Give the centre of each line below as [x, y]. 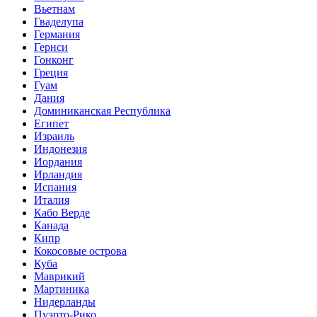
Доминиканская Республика [102, 110]
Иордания [58, 161]
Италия [52, 200]
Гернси [51, 47]
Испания [55, 187]
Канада [51, 225]
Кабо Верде [62, 212]
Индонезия [60, 149]
